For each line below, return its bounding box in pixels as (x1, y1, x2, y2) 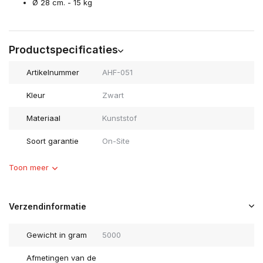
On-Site (102, 136, 130, 146)
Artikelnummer (26, 68, 79, 77)
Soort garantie (26, 136, 79, 146)
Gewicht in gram (26, 230, 87, 240)
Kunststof (102, 113, 137, 123)
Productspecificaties (9, 43, 118, 56)
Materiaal (26, 113, 60, 123)
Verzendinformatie (9, 201, 86, 212)
